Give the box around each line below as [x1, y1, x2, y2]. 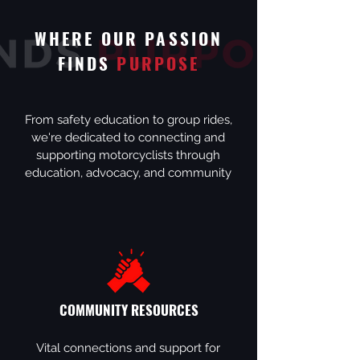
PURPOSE [117, 51, 200, 76]
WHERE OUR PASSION [34, 26, 223, 51]
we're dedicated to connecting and [31, 130, 225, 145]
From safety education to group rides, [24, 112, 232, 127]
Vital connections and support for [36, 341, 220, 355]
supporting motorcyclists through [36, 148, 220, 162]
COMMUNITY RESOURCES [59, 300, 198, 320]
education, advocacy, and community [25, 166, 231, 180]
